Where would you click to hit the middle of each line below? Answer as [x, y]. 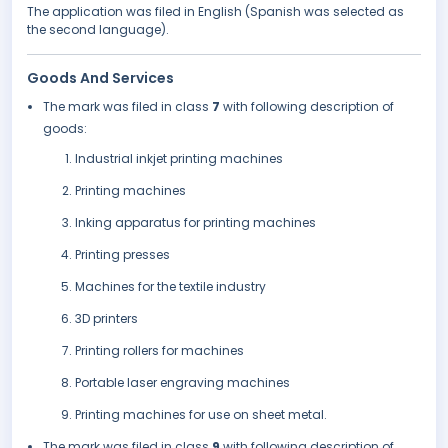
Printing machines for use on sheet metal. [201, 415]
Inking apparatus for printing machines [195, 223]
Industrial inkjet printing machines [179, 159]
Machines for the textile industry [170, 287]
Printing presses [122, 255]
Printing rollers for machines [159, 351]
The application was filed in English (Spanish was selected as [215, 12]
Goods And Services [100, 78]
